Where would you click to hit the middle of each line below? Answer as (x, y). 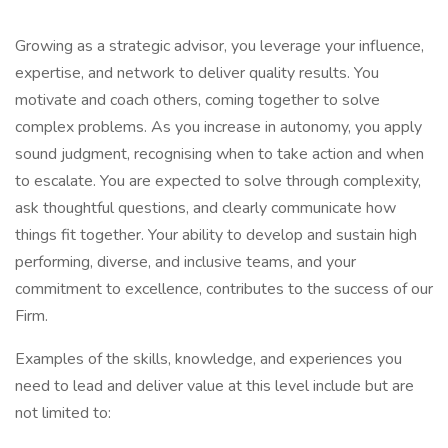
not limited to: (63, 413)
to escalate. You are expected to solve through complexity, (218, 181)
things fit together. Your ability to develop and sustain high (216, 235)
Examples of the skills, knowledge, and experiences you (208, 359)
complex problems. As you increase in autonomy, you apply (218, 127)
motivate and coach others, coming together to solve (197, 100)
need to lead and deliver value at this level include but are (214, 386)
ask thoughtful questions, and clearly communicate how (205, 208)
